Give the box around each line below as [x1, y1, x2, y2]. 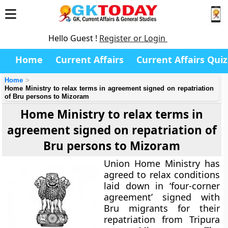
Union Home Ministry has [104, 157, 220, 169]
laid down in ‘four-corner [104, 180, 220, 192]
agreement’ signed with [104, 191, 220, 203]
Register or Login [99, 33, 167, 44]
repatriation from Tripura [104, 213, 220, 225]
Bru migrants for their [104, 202, 220, 214]
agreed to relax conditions [104, 168, 220, 181]
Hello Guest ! [48, 33, 99, 44]
